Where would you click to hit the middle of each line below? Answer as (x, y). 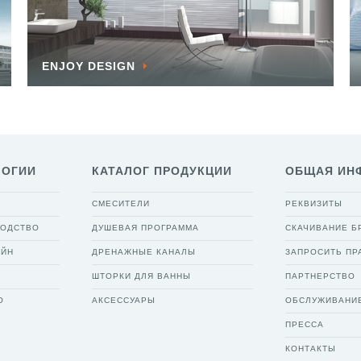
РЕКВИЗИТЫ (314, 203)
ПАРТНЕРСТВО (320, 276)
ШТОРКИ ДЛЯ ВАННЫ (141, 276)
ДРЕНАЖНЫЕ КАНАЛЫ (144, 252)
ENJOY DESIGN (89, 66)
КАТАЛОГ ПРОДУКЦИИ (162, 171)
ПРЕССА (305, 324)
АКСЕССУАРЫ (124, 300)
